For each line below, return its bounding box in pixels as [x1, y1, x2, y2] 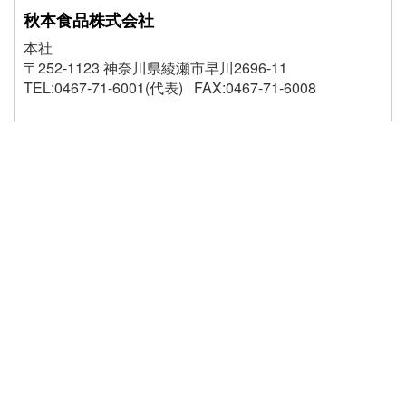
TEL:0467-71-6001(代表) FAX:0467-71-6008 [24, 77, 316, 99]
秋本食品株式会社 [24, 8, 154, 33]
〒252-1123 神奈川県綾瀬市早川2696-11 [24, 57, 287, 79]
